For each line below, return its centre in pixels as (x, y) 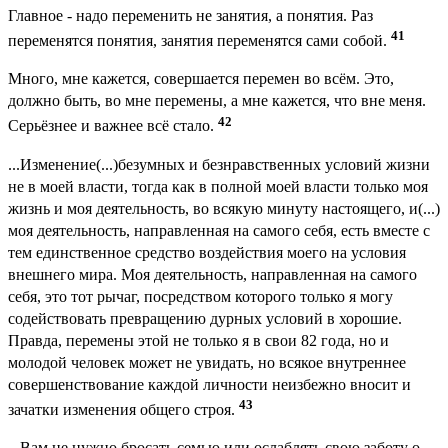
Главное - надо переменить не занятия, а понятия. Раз (190, 16)
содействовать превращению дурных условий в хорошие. (205, 318)
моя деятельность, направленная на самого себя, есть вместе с (219, 230)
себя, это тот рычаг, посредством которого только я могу (200, 296)
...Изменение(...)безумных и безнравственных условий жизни (219, 164)
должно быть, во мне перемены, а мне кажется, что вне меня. (217, 101)
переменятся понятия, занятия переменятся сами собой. (199, 41)
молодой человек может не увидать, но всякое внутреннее (207, 362)
